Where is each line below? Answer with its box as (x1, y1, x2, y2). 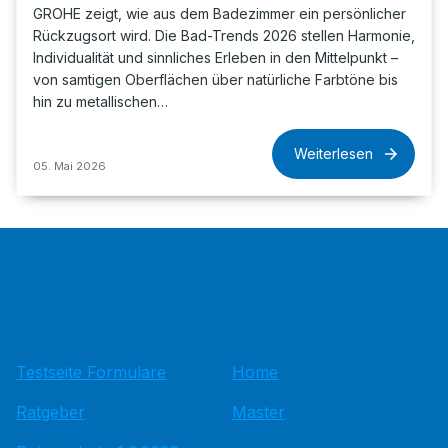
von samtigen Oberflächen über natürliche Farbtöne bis (33, 71, 398, 88)
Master (232, 402, 285, 422)
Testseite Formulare (16, 362, 166, 382)
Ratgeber (16, 402, 85, 422)
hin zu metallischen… (33, 93, 168, 110)
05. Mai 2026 (33, 159, 106, 173)
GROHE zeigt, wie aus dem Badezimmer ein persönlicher (33, 5, 406, 22)
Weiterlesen (294, 145, 373, 162)
